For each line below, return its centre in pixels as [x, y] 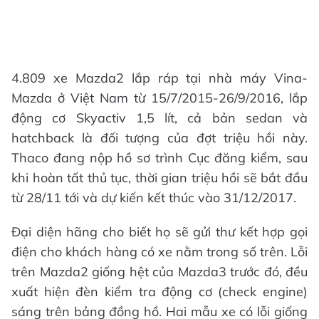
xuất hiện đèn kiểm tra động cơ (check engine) [159, 292]
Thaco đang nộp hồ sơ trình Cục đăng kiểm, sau [159, 158]
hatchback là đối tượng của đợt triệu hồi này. [159, 138]
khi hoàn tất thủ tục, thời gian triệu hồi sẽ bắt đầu [159, 178]
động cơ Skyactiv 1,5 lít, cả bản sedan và [159, 118]
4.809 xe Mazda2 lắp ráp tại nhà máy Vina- [159, 78]
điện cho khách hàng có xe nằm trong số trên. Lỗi [159, 252]
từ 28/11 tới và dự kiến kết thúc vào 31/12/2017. [154, 198]
